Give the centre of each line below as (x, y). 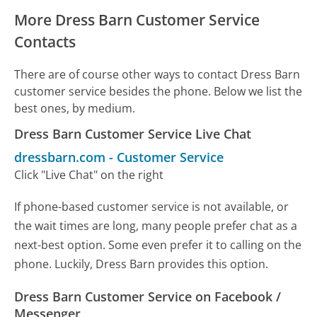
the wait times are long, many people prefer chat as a (156, 225)
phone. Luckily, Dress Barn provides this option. (142, 264)
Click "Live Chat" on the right (89, 174)
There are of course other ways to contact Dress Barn (157, 74)
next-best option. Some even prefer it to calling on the (158, 244)
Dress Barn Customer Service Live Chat (133, 133)
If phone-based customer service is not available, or (152, 206)
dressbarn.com (60, 157)
